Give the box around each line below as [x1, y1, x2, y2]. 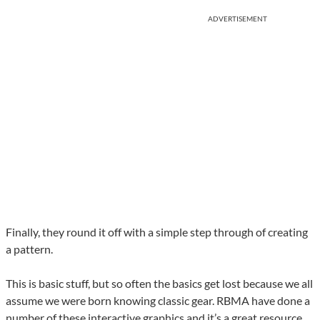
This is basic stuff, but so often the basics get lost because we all [6, 276, 313, 291]
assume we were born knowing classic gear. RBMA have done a [6, 294, 310, 308]
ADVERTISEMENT [208, 14, 267, 24]
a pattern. [6, 242, 53, 256]
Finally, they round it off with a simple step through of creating [6, 225, 308, 239]
